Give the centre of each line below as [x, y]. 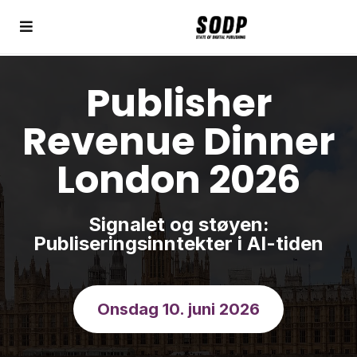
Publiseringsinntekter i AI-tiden [178, 243]
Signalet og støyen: [178, 224]
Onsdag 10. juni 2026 [178, 309]
